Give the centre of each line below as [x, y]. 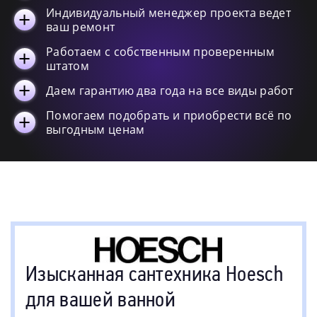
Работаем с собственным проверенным [160, 52]
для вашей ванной [101, 301]
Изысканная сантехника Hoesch [154, 276]
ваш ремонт [81, 27]
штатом [68, 66]
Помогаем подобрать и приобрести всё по [169, 115]
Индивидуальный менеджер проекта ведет [168, 13]
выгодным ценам [96, 129]
